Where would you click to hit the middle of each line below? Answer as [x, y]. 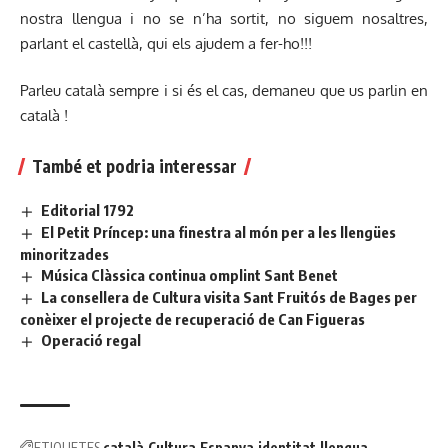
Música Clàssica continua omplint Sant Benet [190, 275]
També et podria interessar [134, 166]
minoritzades [64, 254]
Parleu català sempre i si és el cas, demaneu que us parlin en [224, 91]
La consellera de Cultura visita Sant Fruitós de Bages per [229, 297]
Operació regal [91, 339]
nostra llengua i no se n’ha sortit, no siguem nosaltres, [224, 18]
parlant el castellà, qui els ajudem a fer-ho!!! [166, 43]
